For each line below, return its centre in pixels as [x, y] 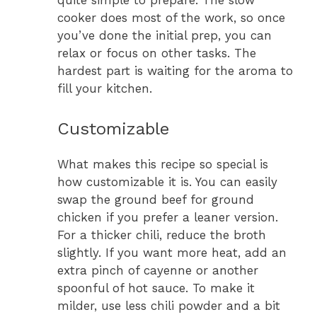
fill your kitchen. [105, 89]
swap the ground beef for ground [156, 199]
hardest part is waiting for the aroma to [175, 71]
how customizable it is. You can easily [167, 181]
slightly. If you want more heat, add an [172, 252]
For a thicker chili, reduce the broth [162, 235]
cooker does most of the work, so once [171, 18]
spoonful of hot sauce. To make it [156, 288]
